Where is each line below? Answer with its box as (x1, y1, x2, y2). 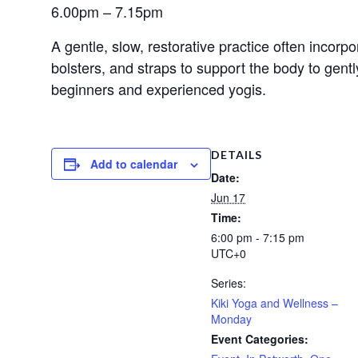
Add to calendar (90, 156, 177, 173)
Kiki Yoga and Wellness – (211, 295, 338, 312)
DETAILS (211, 148, 262, 162)
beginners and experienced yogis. (51, 78, 266, 100)
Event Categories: (211, 331, 308, 348)
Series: (211, 275, 246, 292)
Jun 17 (211, 189, 245, 206)
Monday (211, 311, 252, 328)
